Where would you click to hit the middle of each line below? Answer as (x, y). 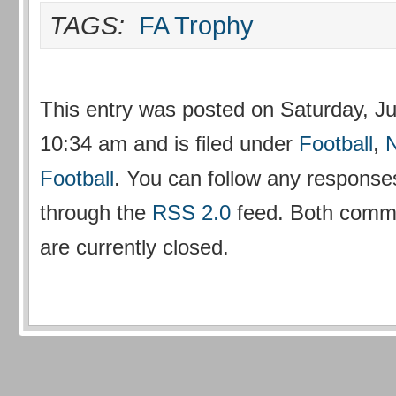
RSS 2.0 (191, 212)
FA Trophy (196, 25)
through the (96, 212)
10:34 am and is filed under (169, 143)
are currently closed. (134, 247)
